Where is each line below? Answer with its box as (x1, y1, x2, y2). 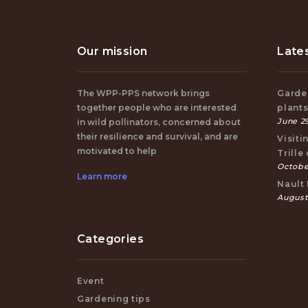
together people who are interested (77, 102, 236, 113)
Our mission (77, 45, 148, 58)
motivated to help (77, 146, 157, 156)
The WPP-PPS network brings (77, 88, 210, 98)
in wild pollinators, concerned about (77, 117, 241, 127)
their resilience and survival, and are (77, 131, 238, 142)
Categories (77, 232, 144, 245)
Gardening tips (77, 294, 151, 304)
